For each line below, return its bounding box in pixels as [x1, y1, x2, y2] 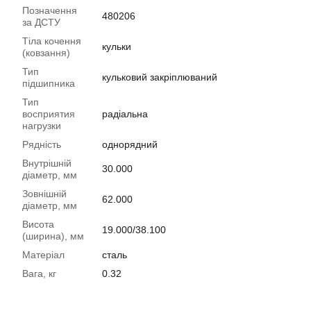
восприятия [22, 108, 75, 120]
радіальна [102, 108, 148, 120]
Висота [22, 219, 54, 230]
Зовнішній [22, 188, 67, 200]
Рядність [22, 139, 61, 151]
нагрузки [22, 120, 61, 132]
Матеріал [22, 249, 65, 261]
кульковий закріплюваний [102, 72, 217, 83]
